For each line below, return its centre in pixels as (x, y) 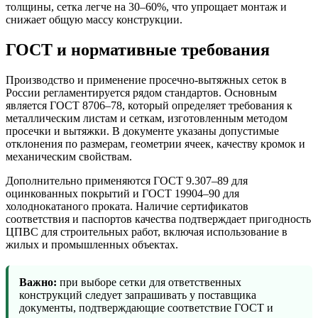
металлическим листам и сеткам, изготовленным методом (147, 119)
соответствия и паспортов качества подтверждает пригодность (158, 219)
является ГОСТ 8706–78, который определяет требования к (149, 106)
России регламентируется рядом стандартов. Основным (141, 93)
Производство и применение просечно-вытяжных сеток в (146, 80)
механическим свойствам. (69, 157)
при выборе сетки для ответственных (149, 283)
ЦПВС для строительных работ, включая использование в (147, 232)
